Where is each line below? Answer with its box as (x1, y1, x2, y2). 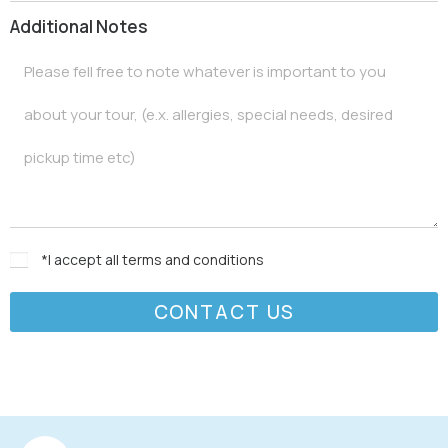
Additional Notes (10, 15, 148, 39)
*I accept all (41, 250, 122, 270)
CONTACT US (153, 298, 295, 325)
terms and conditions (122, 250, 264, 270)
